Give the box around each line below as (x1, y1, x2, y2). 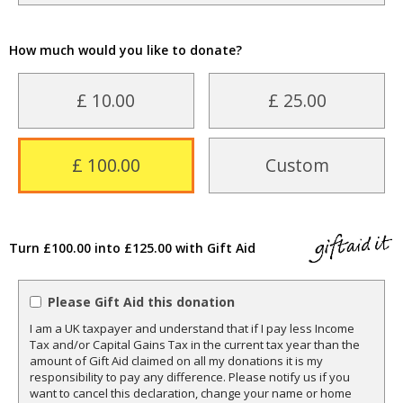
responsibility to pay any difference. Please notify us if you (30, 369, 350, 386)
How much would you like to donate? (9, 41, 242, 59)
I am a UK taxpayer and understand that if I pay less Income (30, 320, 354, 337)
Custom (264, 153, 329, 178)
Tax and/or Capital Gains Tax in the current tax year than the (30, 336, 360, 354)
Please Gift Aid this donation (48, 293, 235, 311)
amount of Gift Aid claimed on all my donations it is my (30, 353, 323, 370)
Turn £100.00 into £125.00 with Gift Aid (9, 238, 255, 256)
